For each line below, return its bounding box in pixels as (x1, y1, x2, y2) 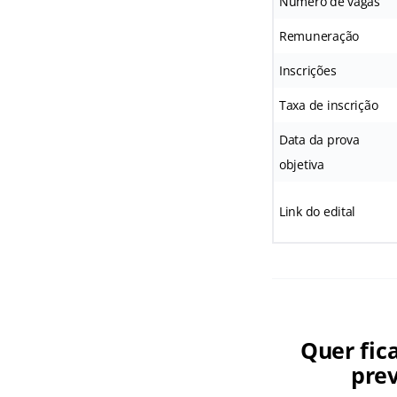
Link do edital (278, 203, 356, 221)
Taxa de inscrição (278, 97, 378, 114)
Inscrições (278, 62, 337, 80)
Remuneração (278, 27, 360, 45)
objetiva (278, 156, 324, 174)
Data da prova (278, 131, 360, 149)
